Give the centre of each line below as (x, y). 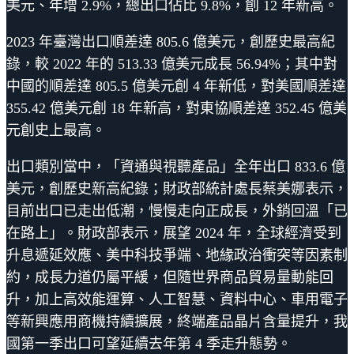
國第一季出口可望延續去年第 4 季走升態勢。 (149, 343)
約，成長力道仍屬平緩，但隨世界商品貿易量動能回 (170, 277)
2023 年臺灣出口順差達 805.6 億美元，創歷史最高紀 (171, 41)
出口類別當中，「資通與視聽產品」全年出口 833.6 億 (176, 166)
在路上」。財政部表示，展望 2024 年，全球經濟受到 (174, 233)
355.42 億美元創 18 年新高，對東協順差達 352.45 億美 (177, 108)
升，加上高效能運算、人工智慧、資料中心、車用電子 (177, 299)
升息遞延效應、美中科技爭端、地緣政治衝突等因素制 (177, 255)
